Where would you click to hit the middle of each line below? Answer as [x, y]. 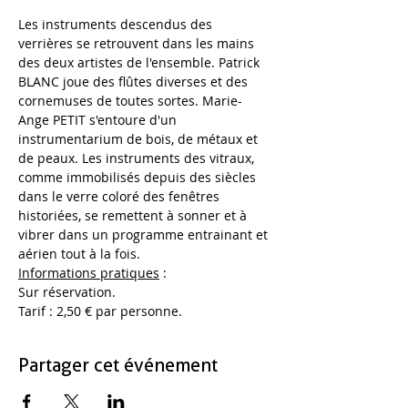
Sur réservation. [67, 292]
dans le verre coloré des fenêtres [121, 196]
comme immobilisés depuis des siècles [139, 177]
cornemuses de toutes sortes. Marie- [130, 101]
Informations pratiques [89, 273]
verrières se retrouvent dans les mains [138, 43]
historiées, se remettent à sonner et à [134, 215]
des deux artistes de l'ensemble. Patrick [141, 62]
